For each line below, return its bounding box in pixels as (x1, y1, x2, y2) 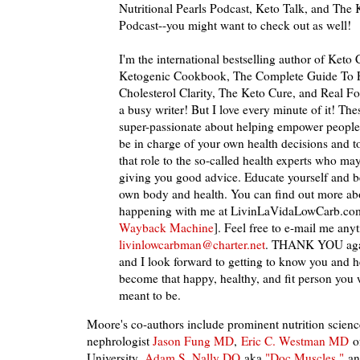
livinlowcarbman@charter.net (119, 236, 265, 253)
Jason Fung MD (153, 333, 234, 350)
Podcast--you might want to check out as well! (119, 17, 351, 34)
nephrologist (87, 333, 153, 350)
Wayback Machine (119, 219, 214, 236)
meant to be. (119, 287, 181, 304)
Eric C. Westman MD (241, 333, 349, 350)
